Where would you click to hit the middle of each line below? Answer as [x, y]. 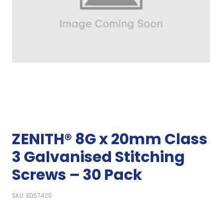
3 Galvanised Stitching [98, 157]
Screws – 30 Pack [77, 175]
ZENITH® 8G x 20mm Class [110, 139]
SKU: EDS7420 [32, 195]
